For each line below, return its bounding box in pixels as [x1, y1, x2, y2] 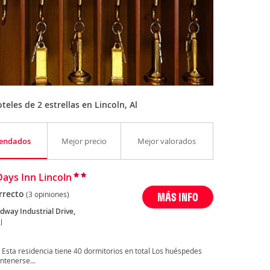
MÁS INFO [157, 189, 199, 205]
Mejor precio [61, 136, 107, 147]
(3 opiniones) [25, 189, 69, 199]
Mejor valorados [137, 136, 196, 147]
